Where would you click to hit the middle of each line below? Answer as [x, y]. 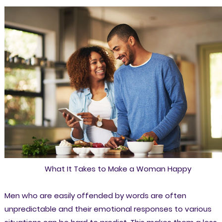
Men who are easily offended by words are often [95, 196]
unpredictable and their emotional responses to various [108, 209]
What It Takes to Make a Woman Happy [118, 169]
